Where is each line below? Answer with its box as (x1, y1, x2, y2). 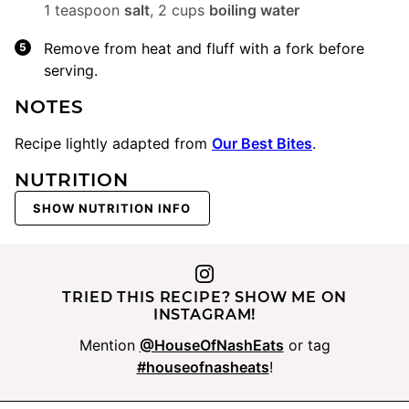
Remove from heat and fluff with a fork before (44, 39, 364, 58)
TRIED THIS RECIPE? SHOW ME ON (62, 288, 347, 306)
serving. (44, 61, 98, 80)
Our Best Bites (212, 134, 312, 153)
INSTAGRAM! (152, 305, 257, 323)
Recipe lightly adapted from (15, 134, 212, 153)
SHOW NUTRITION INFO (33, 200, 192, 215)
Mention (79, 335, 140, 354)
